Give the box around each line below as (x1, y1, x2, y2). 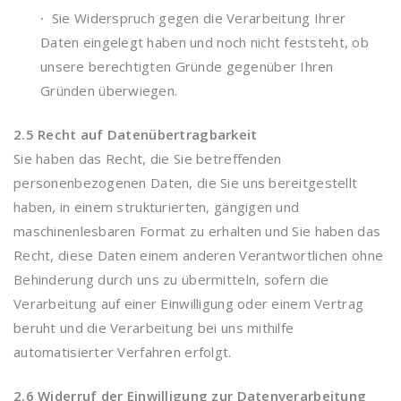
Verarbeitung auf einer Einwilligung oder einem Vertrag (13, 294, 364, 312)
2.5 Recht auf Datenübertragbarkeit (13, 125, 258, 143)
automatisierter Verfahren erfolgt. (13, 343, 232, 361)
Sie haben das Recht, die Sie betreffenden (13, 149, 282, 167)
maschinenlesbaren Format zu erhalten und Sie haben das (13, 222, 381, 240)
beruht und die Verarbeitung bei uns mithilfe (13, 319, 294, 337)
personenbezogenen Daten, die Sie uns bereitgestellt (13, 174, 358, 192)
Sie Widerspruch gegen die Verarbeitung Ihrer (47, 9, 346, 27)
